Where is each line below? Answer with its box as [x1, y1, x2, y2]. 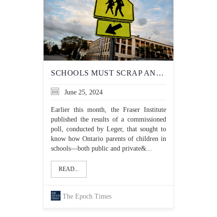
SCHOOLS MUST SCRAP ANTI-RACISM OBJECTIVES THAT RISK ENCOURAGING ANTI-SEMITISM [155, 69, 164, 77]
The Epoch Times [62, 193, 111, 200]
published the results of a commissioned [51, 116, 166, 123]
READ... [59, 166, 79, 172]
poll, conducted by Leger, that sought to [51, 125, 166, 133]
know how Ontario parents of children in [51, 135, 166, 142]
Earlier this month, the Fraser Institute [51, 106, 166, 113]
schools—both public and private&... [51, 145, 152, 152]
